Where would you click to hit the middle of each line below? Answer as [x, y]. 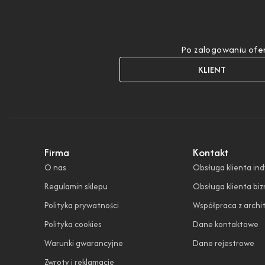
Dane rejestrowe [223, 243]
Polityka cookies [73, 224]
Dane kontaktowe [225, 224]
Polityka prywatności [82, 206]
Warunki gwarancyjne [84, 243]
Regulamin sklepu [76, 187]
